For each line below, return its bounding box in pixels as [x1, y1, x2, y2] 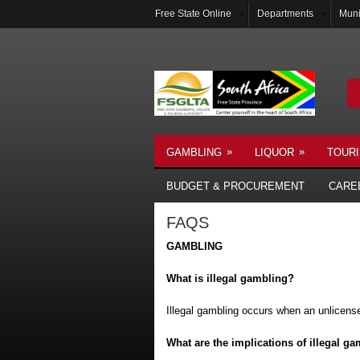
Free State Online [155, 8, 231, 20]
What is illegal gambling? [166, 272, 294, 284]
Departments [257, 8, 313, 20]
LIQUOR [255, 146, 294, 158]
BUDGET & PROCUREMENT [166, 180, 305, 192]
